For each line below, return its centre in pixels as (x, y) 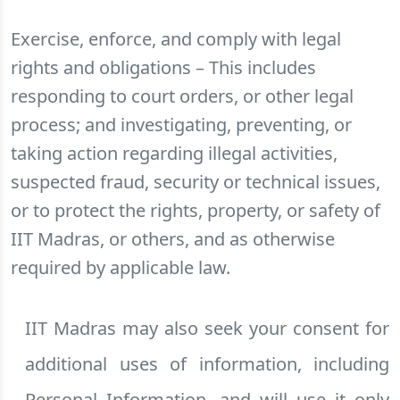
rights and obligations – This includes (163, 67)
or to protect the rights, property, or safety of (196, 210)
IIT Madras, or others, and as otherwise (173, 239)
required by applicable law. (121, 267)
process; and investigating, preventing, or (181, 125)
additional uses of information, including (207, 364)
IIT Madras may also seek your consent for (207, 328)
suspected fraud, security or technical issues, (196, 182)
